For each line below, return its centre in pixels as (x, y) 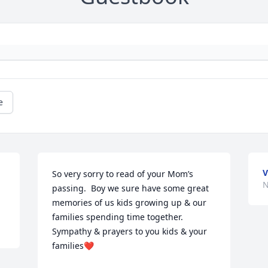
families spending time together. (118, 217)
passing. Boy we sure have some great (131, 188)
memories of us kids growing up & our (130, 203)
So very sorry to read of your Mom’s (123, 174)
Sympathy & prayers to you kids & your (130, 232)
